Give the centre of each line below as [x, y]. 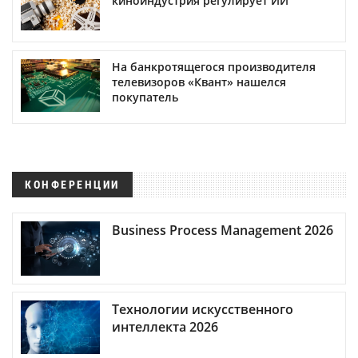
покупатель [145, 97]
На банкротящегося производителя [214, 66]
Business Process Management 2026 [223, 230]
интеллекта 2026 [165, 326]
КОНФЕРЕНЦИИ [72, 184]
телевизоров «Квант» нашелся [199, 82]
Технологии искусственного [203, 309]
